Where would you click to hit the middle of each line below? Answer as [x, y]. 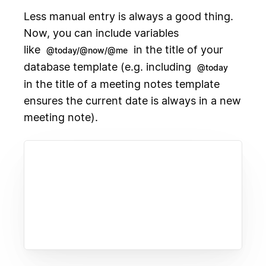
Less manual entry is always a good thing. [129, 16]
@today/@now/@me [87, 50]
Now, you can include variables [101, 33]
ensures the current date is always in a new [132, 100]
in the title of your [177, 49]
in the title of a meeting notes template [122, 84]
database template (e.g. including [109, 66]
